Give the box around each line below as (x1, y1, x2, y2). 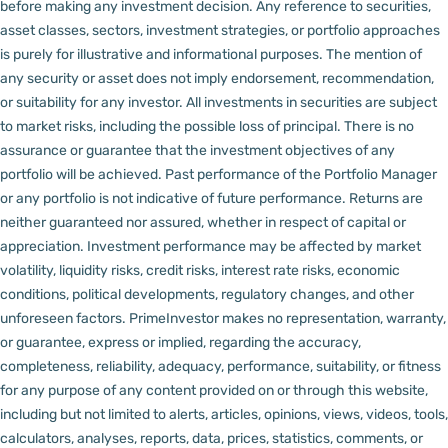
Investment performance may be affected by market (87, 238, 421, 256)
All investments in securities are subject (186, 94, 437, 112)
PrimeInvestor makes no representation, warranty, (129, 310, 446, 328)
